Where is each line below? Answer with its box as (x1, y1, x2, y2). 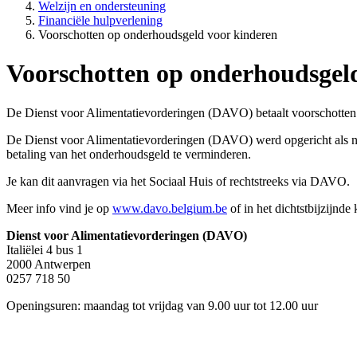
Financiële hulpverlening (38, 13, 163, 27)
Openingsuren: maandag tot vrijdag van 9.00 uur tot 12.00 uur (6, 298, 318, 312)
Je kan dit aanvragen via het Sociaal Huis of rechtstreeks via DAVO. (6, 174, 350, 188)
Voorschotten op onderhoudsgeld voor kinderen (38, 27, 277, 41)
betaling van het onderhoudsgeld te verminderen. (6, 147, 251, 161)
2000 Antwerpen (6, 257, 91, 271)
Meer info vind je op (6, 201, 112, 215)
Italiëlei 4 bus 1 (6, 242, 83, 257)
